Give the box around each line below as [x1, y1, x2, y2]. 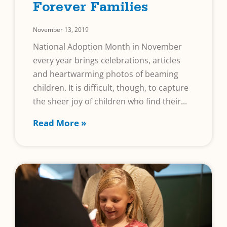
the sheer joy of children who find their [33, 96, 181, 107]
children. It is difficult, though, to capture [33, 82, 188, 94]
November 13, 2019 [33, 25, 89, 34]
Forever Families [33, 2, 148, 16]
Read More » [33, 117, 86, 129]
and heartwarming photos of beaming [33, 68, 178, 80]
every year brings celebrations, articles [33, 55, 180, 66]
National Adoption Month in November [33, 41, 182, 53]
